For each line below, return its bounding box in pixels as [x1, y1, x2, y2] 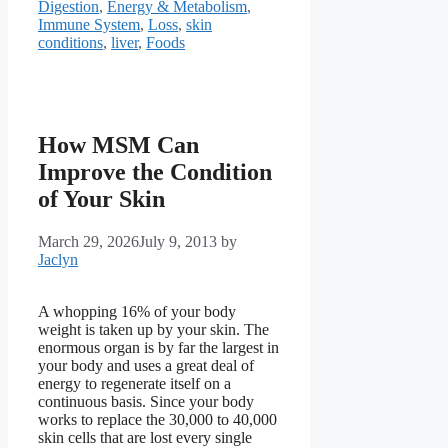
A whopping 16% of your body [38, 302, 236, 320]
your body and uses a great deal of [38, 356, 254, 374]
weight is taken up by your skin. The [38, 320, 269, 338]
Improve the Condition [38, 158, 272, 185]
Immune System [38, 16, 140, 34]
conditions [38, 34, 103, 52]
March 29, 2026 [38, 232, 139, 250]
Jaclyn [38, 250, 78, 268]
